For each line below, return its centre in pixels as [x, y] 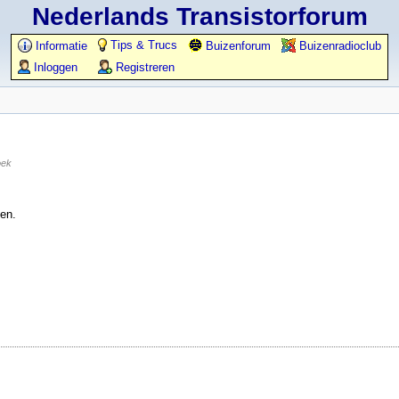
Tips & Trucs [142, 45]
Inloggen [54, 67]
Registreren [143, 67]
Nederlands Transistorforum [199, 16]
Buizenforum [236, 46]
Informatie [60, 46]
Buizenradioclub [338, 46]
